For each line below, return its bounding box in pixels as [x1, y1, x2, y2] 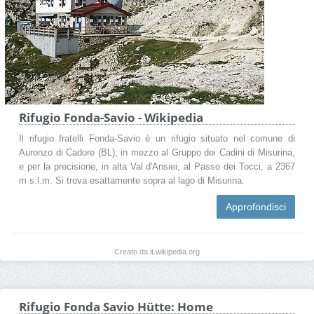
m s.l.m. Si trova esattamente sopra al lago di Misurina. [19, 175, 245, 186]
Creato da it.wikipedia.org [114, 247, 200, 256]
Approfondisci [226, 200, 286, 212]
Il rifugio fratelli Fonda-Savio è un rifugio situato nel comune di [19, 133, 295, 144]
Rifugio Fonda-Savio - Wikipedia [19, 109, 203, 125]
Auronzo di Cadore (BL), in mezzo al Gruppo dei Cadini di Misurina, [19, 147, 295, 158]
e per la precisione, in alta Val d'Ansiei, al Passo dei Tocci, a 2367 [19, 161, 295, 172]
